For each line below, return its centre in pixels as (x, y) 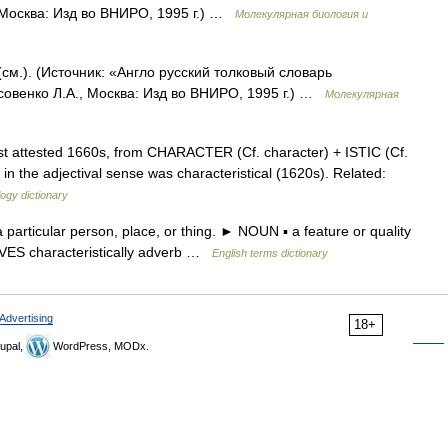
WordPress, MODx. (99, 346)
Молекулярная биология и (301, 14)
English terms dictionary (270, 253)
